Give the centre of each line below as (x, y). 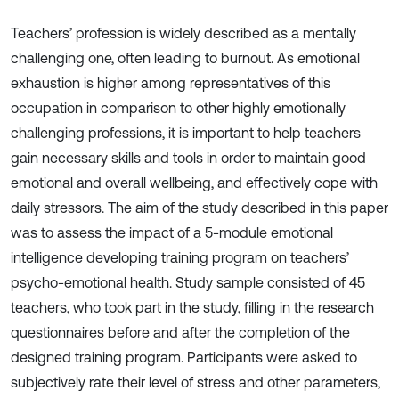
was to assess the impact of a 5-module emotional (172, 232)
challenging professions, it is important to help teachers (186, 133)
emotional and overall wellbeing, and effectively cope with (194, 183)
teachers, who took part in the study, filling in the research (192, 307)
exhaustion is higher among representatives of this (171, 83)
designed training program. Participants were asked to (184, 357)
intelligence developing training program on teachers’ (180, 257)
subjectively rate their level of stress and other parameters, (195, 382)
